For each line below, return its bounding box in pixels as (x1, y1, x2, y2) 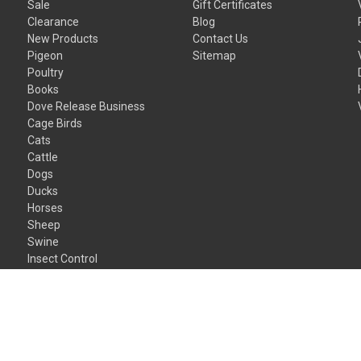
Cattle (27, 150, 59, 164)
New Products (27, 31, 99, 45)
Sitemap (193, 48, 237, 62)
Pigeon (27, 48, 64, 62)
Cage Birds (27, 116, 83, 130)
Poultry (27, 65, 64, 79)
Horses (27, 201, 64, 214)
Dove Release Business (27, 99, 146, 113)
